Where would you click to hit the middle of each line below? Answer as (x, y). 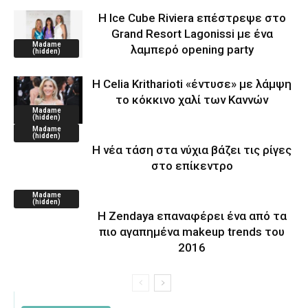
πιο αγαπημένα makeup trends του (192, 231)
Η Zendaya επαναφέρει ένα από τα (192, 216)
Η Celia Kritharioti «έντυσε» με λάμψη (192, 84)
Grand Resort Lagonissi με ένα (192, 33)
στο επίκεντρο (192, 165)
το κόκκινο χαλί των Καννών (192, 99)
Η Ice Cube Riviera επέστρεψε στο (192, 18)
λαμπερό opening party (192, 49)
